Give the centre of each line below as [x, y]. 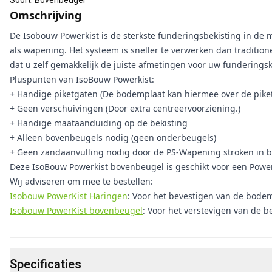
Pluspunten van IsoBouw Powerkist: [82, 79]
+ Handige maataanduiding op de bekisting [99, 123]
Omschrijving [46, 15]
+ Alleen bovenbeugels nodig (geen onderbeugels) [113, 138]
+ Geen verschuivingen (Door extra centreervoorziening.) [125, 108]
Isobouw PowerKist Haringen [69, 196]
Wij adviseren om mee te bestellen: [81, 181]
